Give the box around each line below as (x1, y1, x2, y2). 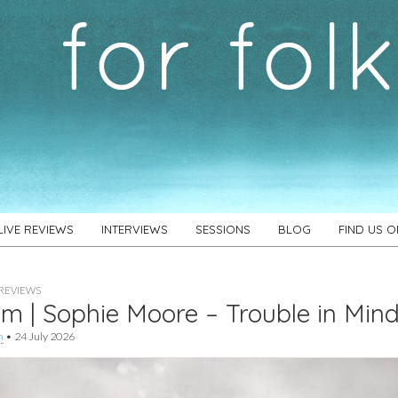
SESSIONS (195, 222, 251, 236)
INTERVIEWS (101, 222, 168, 236)
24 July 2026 (14, 330, 75, 343)
